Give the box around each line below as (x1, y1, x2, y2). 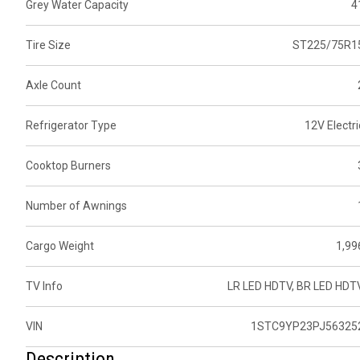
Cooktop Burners (26, 159, 111, 173)
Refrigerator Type (26, 119, 117, 133)
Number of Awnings (26, 199, 127, 213)
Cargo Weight (26, 239, 94, 253)
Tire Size (26, 39, 71, 52)
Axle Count (26, 79, 81, 92)
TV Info (26, 280, 63, 293)
